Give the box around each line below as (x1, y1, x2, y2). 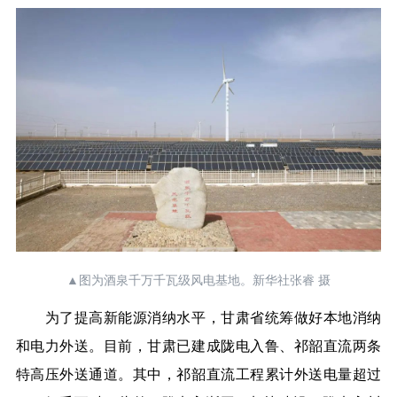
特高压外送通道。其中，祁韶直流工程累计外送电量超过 (15, 366, 382, 382)
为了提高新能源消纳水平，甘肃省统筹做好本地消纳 (15, 309, 382, 325)
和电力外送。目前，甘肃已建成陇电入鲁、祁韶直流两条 (15, 338, 382, 354)
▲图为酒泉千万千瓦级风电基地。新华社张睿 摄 (66, 273, 331, 287)
